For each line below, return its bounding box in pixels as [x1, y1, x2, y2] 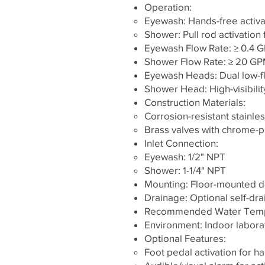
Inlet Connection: [144, 137, 218, 148]
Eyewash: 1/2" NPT [144, 151, 225, 162]
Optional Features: [144, 232, 226, 244]
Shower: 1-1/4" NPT [144, 164, 226, 176]
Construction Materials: [144, 96, 245, 108]
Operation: [144, 1, 192, 12]
